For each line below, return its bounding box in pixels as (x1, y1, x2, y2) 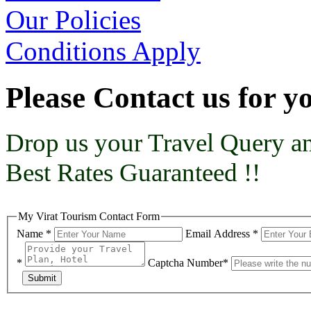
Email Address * (185, 228, 258, 240)
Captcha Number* (148, 257, 228, 269)
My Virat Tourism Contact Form (18, 210, 160, 223)
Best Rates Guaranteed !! (6, 158, 260, 187)
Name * (17, 228, 51, 240)
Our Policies (6, 4, 141, 35)
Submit (28, 273, 56, 284)
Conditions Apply (6, 35, 201, 66)
